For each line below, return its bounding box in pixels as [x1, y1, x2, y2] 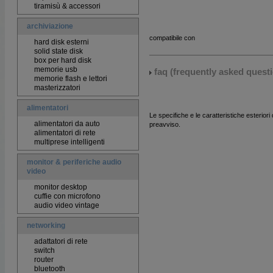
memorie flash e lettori [34, 74, 107, 83]
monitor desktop [34, 183, 87, 191]
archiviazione [27, 22, 73, 30]
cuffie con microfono [34, 192, 101, 200]
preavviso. [149, 121, 180, 128]
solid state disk [34, 47, 83, 55]
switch [34, 246, 55, 255]
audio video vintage [34, 201, 99, 210]
